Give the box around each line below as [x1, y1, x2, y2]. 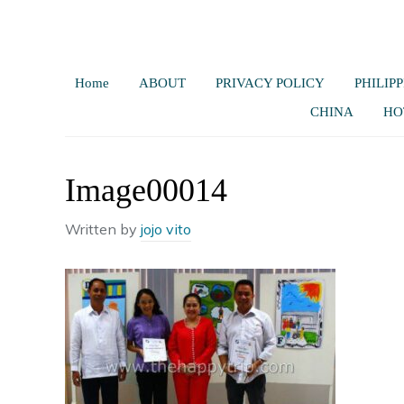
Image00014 [65, 172, 227, 208]
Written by [65, 220, 141, 238]
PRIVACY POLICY [215, 76, 325, 90]
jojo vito [141, 220, 191, 238]
